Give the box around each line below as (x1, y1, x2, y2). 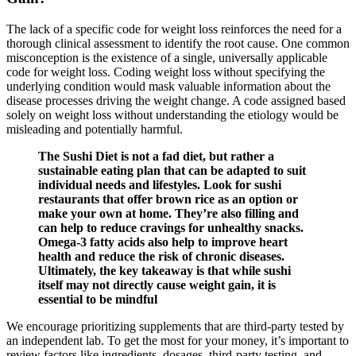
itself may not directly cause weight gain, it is (38, 278, 276, 292)
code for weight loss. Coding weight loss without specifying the (6, 65, 325, 79)
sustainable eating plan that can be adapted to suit (38, 164, 306, 178)
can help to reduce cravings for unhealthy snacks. (38, 221, 304, 235)
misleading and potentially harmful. (6, 122, 183, 137)
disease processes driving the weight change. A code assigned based (6, 94, 346, 108)
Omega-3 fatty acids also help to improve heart (38, 235, 288, 250)
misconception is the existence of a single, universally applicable (6, 51, 327, 65)
